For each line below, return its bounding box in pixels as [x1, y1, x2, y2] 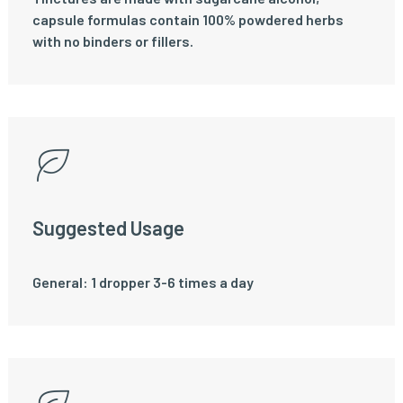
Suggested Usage [32, 216, 184, 239]
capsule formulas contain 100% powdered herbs [32, 11, 344, 28]
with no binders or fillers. [32, 32, 193, 49]
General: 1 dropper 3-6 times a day [32, 273, 254, 291]
